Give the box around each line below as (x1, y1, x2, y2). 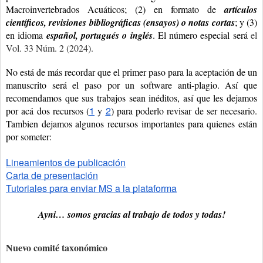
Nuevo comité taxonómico (6, 241, 107, 255)
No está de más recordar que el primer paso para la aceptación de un (6, 65, 257, 78)
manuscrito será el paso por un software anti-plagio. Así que (6, 78, 257, 91)
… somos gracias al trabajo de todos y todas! (55, 207, 225, 221)
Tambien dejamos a (6, 117, 80, 130)
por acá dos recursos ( (6, 104, 89, 117)
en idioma (6, 28, 43, 41)
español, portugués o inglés (43, 28, 153, 42)
